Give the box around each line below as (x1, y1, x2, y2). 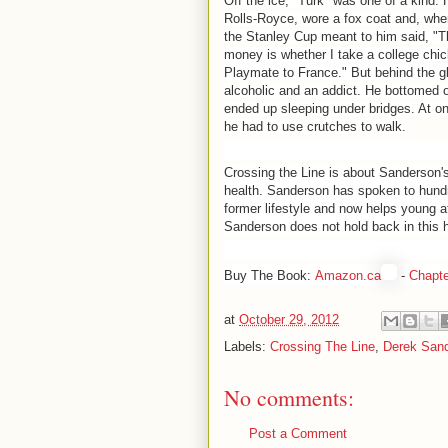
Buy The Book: (224, 268, 315, 283)
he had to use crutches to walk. (224, 119, 406, 134)
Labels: (224, 339, 270, 354)
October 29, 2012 (239, 312, 339, 328)
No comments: (224, 383, 354, 412)
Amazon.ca (315, 268, 381, 283)
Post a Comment (249, 426, 347, 441)
